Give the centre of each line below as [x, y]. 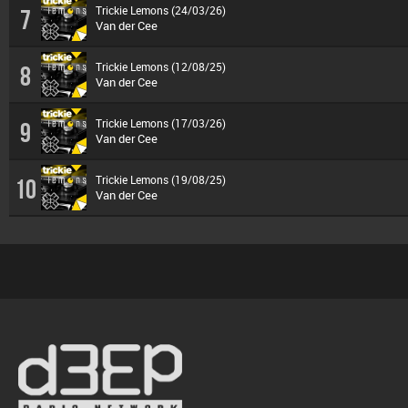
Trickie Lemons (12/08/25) [161, 66]
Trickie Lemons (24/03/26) [161, 10]
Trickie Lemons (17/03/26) [161, 122]
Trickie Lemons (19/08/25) [161, 179]
